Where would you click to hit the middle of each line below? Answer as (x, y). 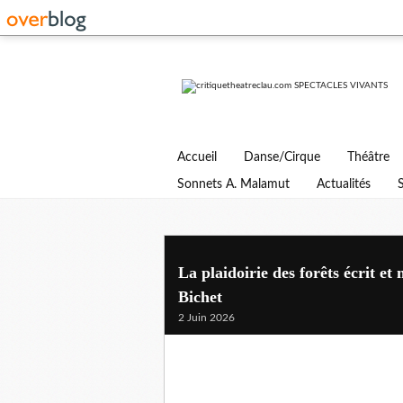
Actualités (344, 184)
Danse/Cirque (282, 157)
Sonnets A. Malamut (233, 184)
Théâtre (368, 157)
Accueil (197, 157)
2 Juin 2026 (206, 318)
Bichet (200, 297)
